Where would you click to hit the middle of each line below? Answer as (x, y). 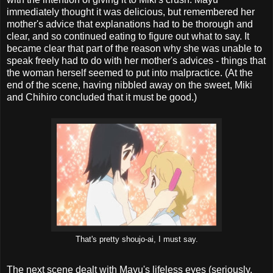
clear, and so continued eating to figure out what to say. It (128, 37)
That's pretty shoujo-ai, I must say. (136, 240)
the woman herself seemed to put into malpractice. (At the (130, 73)
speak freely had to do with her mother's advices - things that (136, 61)
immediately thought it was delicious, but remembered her (131, 12)
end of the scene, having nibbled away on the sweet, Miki (129, 85)
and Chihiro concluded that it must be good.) (102, 97)
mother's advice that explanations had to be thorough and (130, 24)
